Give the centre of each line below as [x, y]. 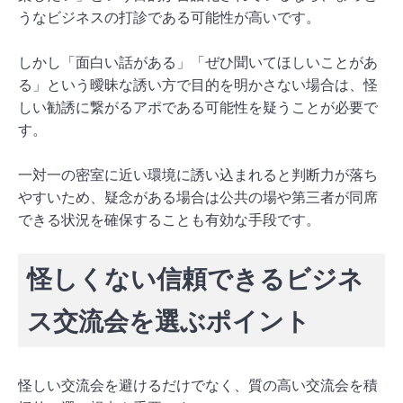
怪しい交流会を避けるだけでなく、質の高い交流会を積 [198, 385]
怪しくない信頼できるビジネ [195, 279]
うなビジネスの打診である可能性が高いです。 [169, 17]
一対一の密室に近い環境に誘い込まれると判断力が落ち [198, 175]
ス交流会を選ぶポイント [169, 321]
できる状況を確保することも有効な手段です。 [169, 219]
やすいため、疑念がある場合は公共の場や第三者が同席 [198, 197]
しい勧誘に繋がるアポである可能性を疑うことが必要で [198, 107]
